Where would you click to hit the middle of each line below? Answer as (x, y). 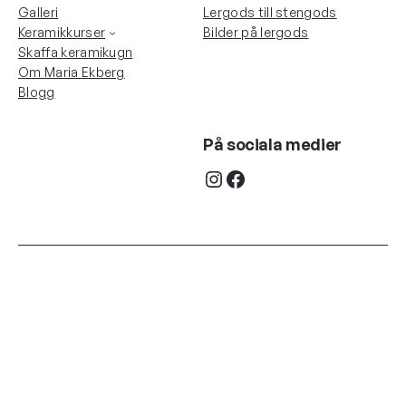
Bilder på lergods (256, 32)
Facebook (230, 178)
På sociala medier (272, 144)
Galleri (39, 12)
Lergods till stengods (270, 12)
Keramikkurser (62, 32)
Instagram (213, 178)
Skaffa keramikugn (76, 52)
